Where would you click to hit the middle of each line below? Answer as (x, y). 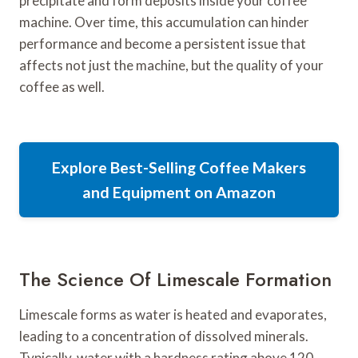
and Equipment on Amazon (179, 192)
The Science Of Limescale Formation (175, 279)
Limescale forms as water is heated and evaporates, (173, 314)
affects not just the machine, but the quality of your (171, 65)
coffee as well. (62, 86)
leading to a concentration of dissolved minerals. (164, 336)
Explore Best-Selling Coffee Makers (179, 167)
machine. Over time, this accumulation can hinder (164, 22)
